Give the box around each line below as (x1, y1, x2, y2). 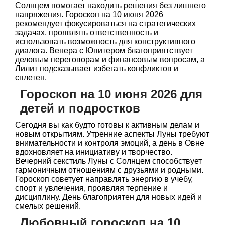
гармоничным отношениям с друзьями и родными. (15, 166, 203, 174)
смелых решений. (15, 202, 81, 210)
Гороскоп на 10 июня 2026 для (20, 87, 202, 101)
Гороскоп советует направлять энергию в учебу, (15, 175, 193, 183)
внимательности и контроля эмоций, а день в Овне (15, 139, 204, 147)
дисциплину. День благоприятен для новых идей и (15, 193, 202, 201)
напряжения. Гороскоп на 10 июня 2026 (15, 10, 163, 19)
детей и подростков (20, 101, 140, 115)
